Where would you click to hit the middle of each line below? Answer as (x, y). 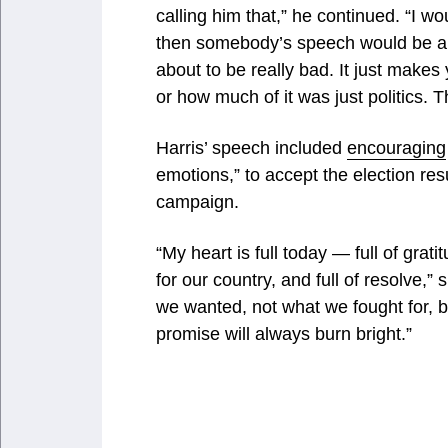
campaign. (197, 201)
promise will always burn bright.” (284, 333)
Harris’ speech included (251, 147)
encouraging (396, 147)
